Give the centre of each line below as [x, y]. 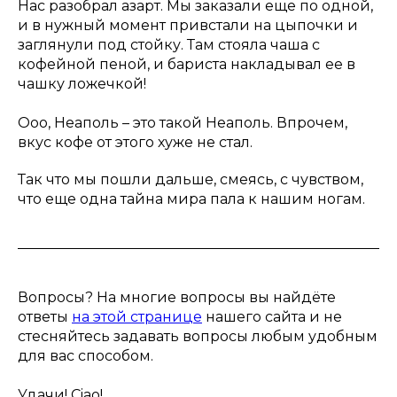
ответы [45, 317]
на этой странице [137, 317]
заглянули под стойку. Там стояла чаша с [169, 45]
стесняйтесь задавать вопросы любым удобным [198, 337]
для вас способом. [86, 356]
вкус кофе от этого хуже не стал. [135, 143]
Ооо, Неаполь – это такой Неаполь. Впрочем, [183, 123]
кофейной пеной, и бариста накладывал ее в [187, 65]
